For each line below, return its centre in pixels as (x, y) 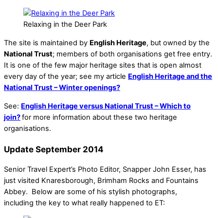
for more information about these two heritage (100, 117)
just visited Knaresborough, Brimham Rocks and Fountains (101, 180)
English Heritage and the (170, 76)
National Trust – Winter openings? (62, 88)
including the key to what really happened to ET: (84, 203)
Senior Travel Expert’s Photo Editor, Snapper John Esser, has (105, 169)
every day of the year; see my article (66, 76)
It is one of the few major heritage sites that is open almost (103, 65)
